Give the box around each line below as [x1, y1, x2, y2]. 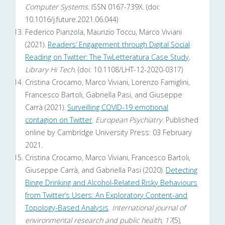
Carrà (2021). [25, 102, 68, 113]
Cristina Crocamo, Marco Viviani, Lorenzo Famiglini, [25, 77, 190, 87]
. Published [162, 115, 199, 125]
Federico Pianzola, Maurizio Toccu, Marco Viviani [25, 27, 182, 37]
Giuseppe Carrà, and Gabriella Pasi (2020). [25, 165, 166, 175]
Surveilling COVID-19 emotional [67, 102, 169, 113]
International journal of [112, 203, 186, 213]
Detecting [166, 165, 198, 175]
